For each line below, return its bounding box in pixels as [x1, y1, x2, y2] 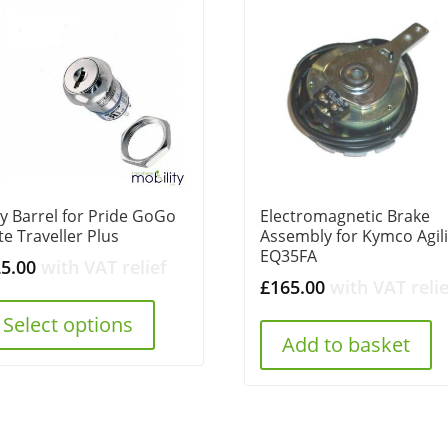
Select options [3, 310, 134, 338]
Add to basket [282, 330, 411, 358]
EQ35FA [260, 244, 318, 267]
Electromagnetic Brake [260, 204, 431, 227]
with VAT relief [41, 254, 168, 279]
